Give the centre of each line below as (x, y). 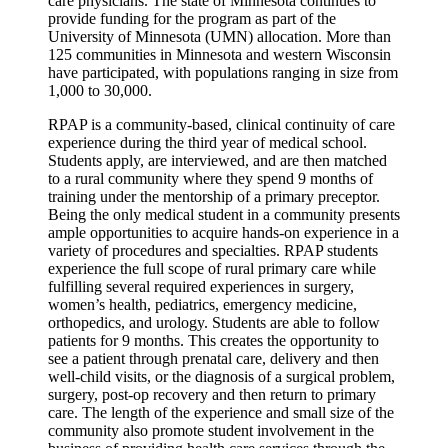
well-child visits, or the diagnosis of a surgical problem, (221, 377)
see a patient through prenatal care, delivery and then (213, 359)
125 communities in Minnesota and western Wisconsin (219, 55)
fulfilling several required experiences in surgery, (201, 287)
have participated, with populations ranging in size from (223, 73)
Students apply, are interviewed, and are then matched (217, 161)
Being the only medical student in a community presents (224, 215)
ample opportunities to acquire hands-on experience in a (223, 233)
